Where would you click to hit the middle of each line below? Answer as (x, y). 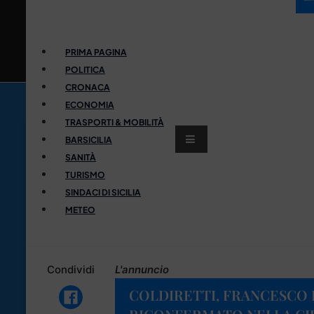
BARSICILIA (89, 139)
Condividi (70, 269)
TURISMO (85, 175)
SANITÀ (81, 157)
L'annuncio (142, 269)
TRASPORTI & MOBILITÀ (115, 122)
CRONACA (88, 87)
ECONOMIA (90, 104)
